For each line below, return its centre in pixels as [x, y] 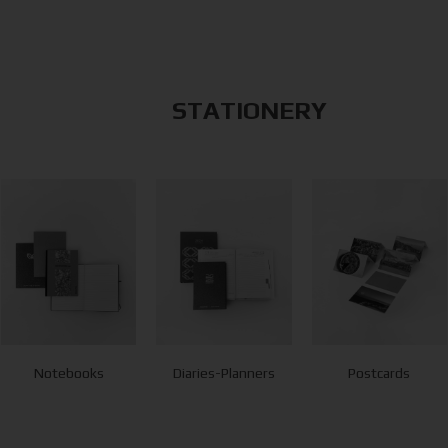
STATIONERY [249, 111]
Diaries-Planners [223, 373]
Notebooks [68, 373]
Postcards [379, 373]
